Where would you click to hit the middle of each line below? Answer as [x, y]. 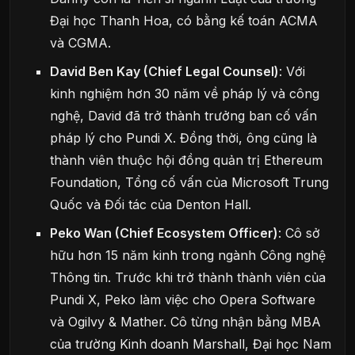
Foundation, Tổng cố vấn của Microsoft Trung [190, 182]
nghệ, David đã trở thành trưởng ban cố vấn [184, 115]
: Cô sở [300, 233]
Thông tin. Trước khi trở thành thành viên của [188, 277]
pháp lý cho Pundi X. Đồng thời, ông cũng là [184, 137]
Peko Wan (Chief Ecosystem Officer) [164, 233]
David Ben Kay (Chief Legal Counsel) [165, 71]
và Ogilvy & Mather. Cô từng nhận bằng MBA [186, 321]
